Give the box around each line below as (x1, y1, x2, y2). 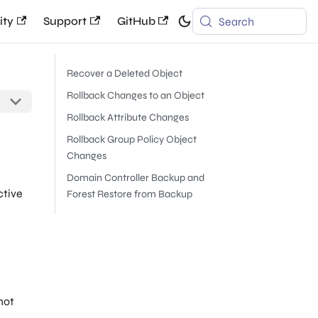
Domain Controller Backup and (67, 172, 204, 184)
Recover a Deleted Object (67, 67, 182, 79)
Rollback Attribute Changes (67, 111, 189, 124)
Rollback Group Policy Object (67, 133, 197, 146)
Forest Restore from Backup (67, 188, 192, 200)
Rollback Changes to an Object (67, 89, 204, 102)
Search (219, 14, 255, 28)
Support (43, 14, 87, 28)
